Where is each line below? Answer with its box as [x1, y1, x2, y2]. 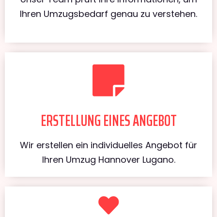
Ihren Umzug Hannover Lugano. [42, 153, 175, 166]
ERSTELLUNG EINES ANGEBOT [40, 108, 177, 133]
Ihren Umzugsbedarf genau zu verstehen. [20, 7, 197, 20]
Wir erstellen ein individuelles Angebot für [20, 139, 197, 151]
